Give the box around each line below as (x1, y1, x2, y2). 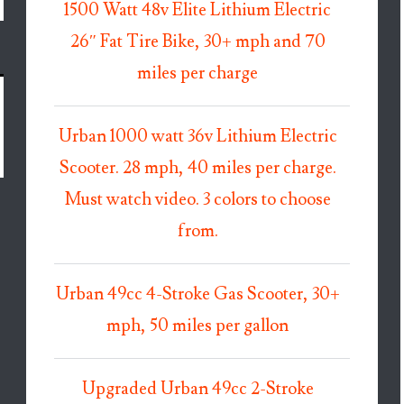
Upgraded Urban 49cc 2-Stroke (81, 378, 314, 400)
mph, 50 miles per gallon (106, 315, 289, 338)
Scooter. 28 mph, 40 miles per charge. (59, 157, 336, 180)
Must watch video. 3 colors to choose (64, 188, 331, 212)
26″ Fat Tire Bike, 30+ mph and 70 (69, 31, 326, 54)
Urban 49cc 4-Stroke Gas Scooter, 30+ (55, 283, 340, 307)
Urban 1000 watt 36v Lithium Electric (58, 125, 337, 149)
